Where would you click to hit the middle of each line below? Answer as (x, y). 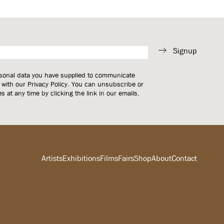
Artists (52, 158)
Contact (184, 158)
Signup (185, 50)
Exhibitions (81, 158)
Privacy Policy (48, 84)
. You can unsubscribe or (106, 84)
